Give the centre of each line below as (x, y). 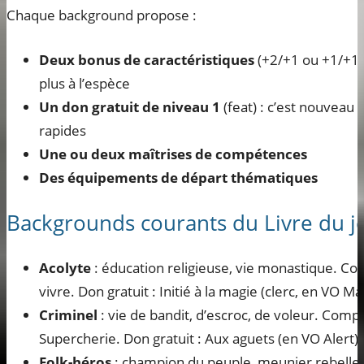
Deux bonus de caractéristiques (147, 60)
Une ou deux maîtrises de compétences (173, 154)
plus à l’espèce (84, 84)
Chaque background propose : (102, 15)
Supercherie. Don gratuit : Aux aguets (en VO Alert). (201, 339)
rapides (63, 131)
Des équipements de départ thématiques (178, 178)
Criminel (68, 315)
